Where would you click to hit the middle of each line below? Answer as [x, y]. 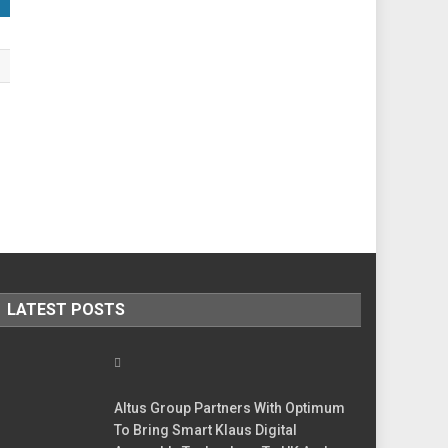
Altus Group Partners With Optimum [230, 407]
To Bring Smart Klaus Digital [206, 429]
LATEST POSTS [65, 309]
